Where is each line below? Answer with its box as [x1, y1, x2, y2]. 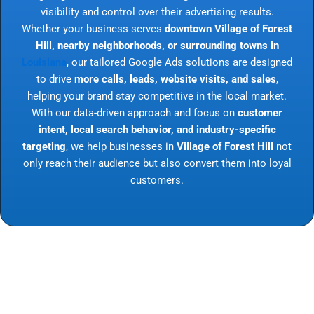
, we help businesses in [66, 139, 177, 153]
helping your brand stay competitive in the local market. [27, 89, 287, 102]
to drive [36, 72, 74, 86]
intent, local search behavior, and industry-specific [38, 123, 276, 136]
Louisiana [22, 55, 67, 69]
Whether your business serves [22, 22, 165, 35]
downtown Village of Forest [165, 22, 292, 35]
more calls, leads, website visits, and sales [74, 72, 276, 86]
